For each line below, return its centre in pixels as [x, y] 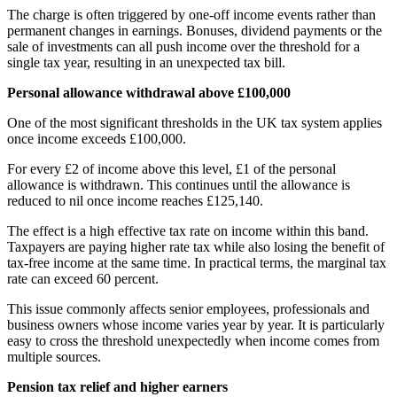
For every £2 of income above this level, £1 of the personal [171, 168]
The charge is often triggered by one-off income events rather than [191, 14]
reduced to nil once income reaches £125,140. [135, 200]
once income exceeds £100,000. [97, 138]
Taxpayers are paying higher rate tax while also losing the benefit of [196, 246]
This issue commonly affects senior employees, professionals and [188, 308]
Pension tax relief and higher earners [117, 386]
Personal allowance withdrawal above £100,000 [149, 92]
